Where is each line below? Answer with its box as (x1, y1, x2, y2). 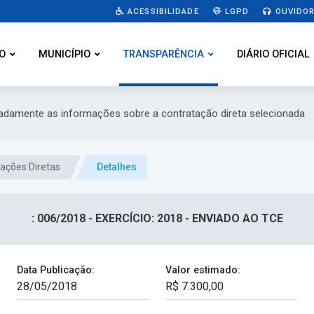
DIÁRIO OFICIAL (237, 48, 310, 60)
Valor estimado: (165, 264, 240, 277)
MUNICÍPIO (39, 48, 90, 60)
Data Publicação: (17, 264, 95, 277)
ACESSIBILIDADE (124, 6, 199, 16)
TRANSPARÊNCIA (123, 48, 204, 60)
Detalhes (97, 161, 137, 173)
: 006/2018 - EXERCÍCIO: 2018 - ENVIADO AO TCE (31, 212, 283, 226)
